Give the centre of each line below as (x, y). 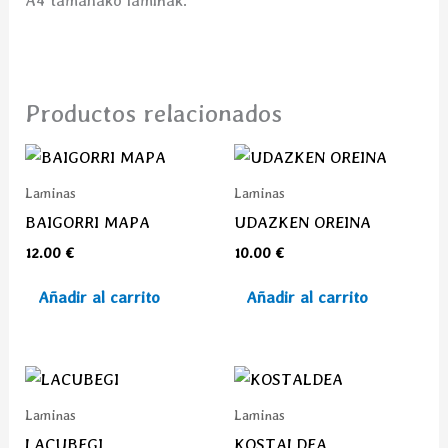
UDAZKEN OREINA (302, 222)
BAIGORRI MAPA (88, 222)
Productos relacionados (154, 113)
